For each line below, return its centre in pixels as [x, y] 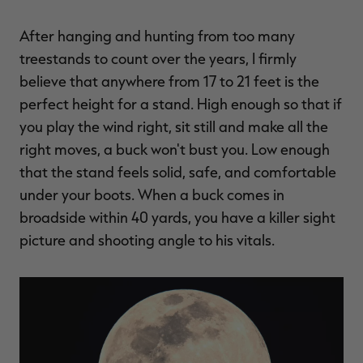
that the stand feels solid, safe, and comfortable [178, 171]
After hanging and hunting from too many [157, 35]
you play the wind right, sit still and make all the [174, 126]
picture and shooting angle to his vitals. [147, 239]
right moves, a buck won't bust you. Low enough [175, 149]
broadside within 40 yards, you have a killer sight [177, 217]
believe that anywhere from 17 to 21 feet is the [169, 81]
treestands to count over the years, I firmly [158, 58]
